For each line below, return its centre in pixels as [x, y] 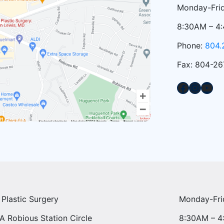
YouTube [204, 87]
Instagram [193, 87]
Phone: [191, 45]
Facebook [179, 87]
